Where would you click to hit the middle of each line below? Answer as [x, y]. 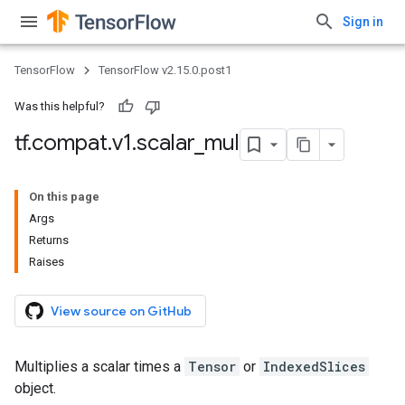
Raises [47, 262]
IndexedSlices [314, 367]
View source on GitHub [121, 311]
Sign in [363, 22]
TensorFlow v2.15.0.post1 [165, 70]
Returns [49, 240]
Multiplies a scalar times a [99, 367]
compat [70, 143]
